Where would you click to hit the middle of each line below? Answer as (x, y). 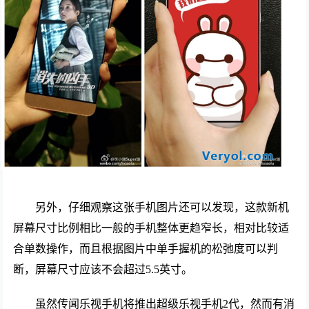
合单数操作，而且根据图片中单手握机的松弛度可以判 (146, 249)
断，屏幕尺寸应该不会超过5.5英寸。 (103, 270)
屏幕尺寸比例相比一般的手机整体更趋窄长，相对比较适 (151, 228)
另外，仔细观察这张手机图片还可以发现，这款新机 (162, 208)
